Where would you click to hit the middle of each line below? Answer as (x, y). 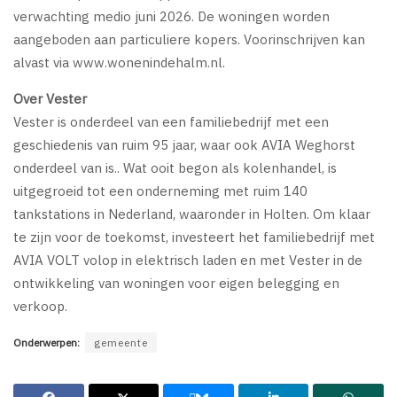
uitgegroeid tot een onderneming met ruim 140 (160, 191)
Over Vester (50, 98)
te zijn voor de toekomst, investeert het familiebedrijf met (194, 237)
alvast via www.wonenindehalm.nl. (119, 62)
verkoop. (40, 306)
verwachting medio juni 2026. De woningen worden (171, 16)
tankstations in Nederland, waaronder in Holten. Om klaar (192, 214)
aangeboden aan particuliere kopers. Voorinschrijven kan (189, 39)
